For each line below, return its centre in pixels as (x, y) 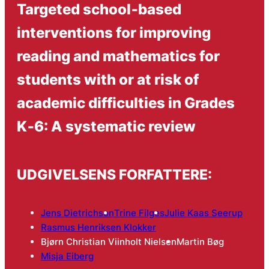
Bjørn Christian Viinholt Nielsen (108, 241)
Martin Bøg (200, 241)
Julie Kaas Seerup (203, 213)
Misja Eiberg (67, 256)
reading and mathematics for (118, 56)
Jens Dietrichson (77, 213)
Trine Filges (139, 213)
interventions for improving (113, 32)
